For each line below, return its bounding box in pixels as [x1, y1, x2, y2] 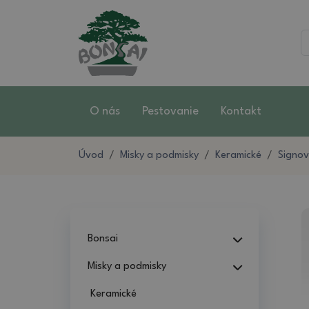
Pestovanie [142, 105, 199, 117]
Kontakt [221, 105, 261, 117]
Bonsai [88, 233, 118, 244]
